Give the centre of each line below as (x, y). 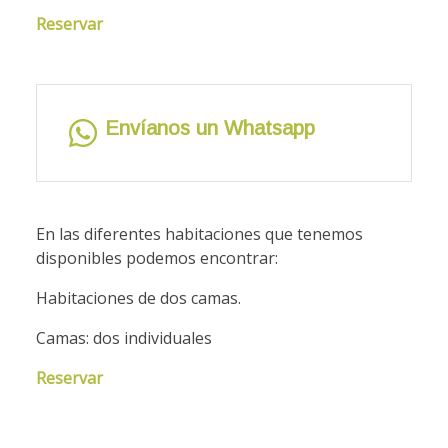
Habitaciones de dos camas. (138, 298)
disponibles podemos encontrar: (157, 258)
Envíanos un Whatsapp (210, 128)
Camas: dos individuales (124, 338)
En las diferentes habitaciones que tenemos (199, 234)
